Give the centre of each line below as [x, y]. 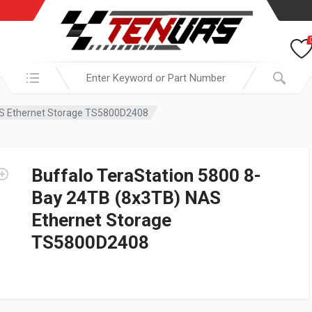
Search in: [25, 70]
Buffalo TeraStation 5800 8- [146, 175]
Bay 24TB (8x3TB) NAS [126, 198]
